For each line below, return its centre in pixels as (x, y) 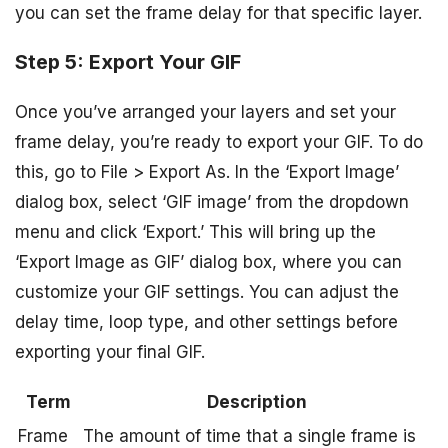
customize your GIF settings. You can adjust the (207, 292)
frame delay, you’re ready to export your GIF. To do (219, 142)
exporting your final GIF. (110, 352)
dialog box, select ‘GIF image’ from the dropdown (212, 202)
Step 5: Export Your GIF (128, 62)
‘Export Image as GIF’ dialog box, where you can (208, 262)
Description (256, 402)
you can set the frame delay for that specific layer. (218, 13)
